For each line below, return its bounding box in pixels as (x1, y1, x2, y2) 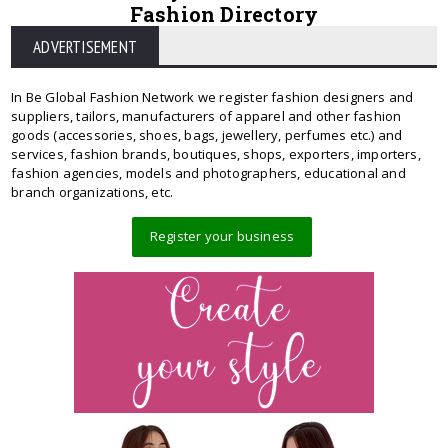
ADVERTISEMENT (33, 35, 137, 58)
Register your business (149, 226, 295, 245)
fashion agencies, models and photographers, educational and (11, 163, 406, 182)
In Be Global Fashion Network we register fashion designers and (11, 87, 414, 106)
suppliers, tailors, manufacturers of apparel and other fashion (11, 106, 402, 125)
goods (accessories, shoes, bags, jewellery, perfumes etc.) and (11, 125, 403, 144)
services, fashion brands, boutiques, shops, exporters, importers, (11, 144, 421, 163)
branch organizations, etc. (11, 182, 174, 201)
